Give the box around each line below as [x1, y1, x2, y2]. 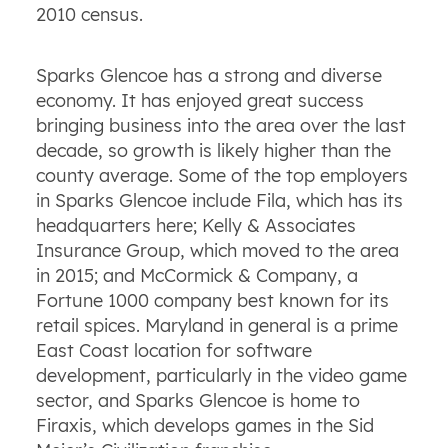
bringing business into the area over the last [35, 114, 406, 138]
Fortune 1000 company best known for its [35, 289, 389, 313]
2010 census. [35, 3, 143, 27]
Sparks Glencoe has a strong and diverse [35, 64, 382, 88]
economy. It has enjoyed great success [35, 89, 364, 113]
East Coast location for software [35, 339, 312, 363]
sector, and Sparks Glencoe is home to [35, 389, 360, 413]
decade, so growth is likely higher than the [35, 139, 391, 163]
